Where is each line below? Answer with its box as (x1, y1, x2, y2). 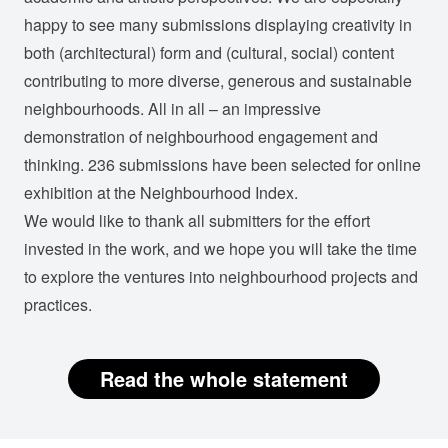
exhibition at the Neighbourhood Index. (24, 181, 298, 204)
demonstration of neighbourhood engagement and (24, 125, 378, 148)
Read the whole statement (100, 364, 348, 393)
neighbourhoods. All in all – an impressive (24, 97, 321, 120)
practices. (24, 293, 92, 316)
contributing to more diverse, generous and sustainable (24, 69, 412, 92)
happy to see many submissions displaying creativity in (24, 13, 412, 36)
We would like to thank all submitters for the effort (24, 209, 370, 232)
